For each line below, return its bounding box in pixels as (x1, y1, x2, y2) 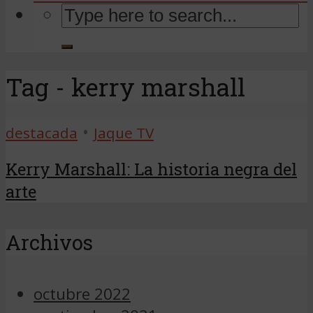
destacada (6, 123, 78, 143)
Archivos (6, 229, 93, 256)
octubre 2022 (34, 282, 131, 305)
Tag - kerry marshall (6, 70, 245, 103)
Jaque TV (94, 123, 154, 143)
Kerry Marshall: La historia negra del (6, 158, 297, 181)
